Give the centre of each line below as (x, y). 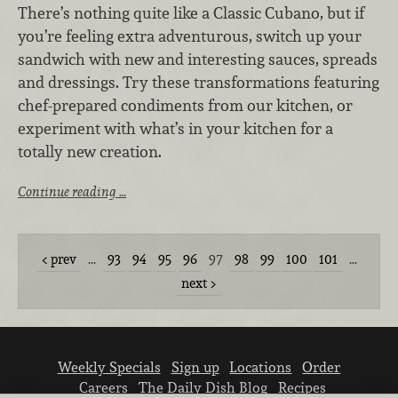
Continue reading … (72, 191)
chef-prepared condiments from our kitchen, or (185, 106)
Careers (104, 387)
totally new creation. (90, 152)
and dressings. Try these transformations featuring (199, 83)
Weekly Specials (109, 366)
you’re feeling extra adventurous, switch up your (190, 36)
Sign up (195, 366)
